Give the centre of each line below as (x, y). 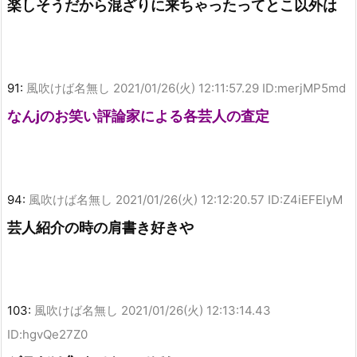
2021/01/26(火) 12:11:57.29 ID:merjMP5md (229, 88)
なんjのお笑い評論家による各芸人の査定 (138, 116)
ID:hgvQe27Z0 (47, 335)
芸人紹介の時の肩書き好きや (100, 227)
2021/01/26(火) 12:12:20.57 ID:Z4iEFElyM (229, 199)
